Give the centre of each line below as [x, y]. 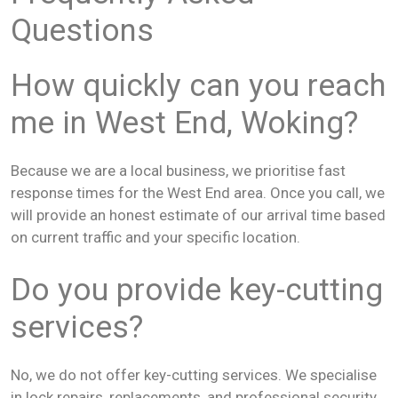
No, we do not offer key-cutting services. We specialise [194, 374]
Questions [82, 31]
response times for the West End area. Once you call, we [198, 193]
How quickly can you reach [198, 86]
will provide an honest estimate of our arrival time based [198, 215]
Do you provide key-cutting [197, 290]
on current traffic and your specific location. [155, 237]
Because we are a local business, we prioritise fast [178, 171]
